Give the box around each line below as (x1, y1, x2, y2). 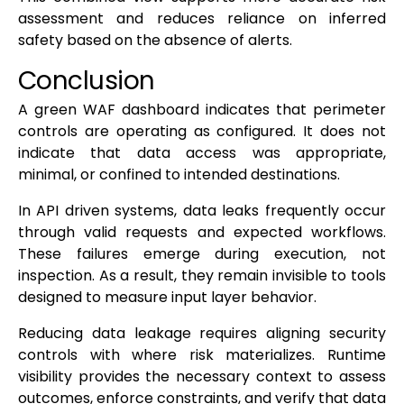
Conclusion (18, 63, 155, 99)
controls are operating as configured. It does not (18, 121, 386, 142)
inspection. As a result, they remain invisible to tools (18, 265, 386, 287)
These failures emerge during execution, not (18, 243, 386, 265)
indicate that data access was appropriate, (18, 142, 386, 164)
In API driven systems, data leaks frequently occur (18, 200, 386, 222)
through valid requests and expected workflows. (18, 222, 386, 243)
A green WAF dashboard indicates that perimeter (18, 99, 386, 121)
